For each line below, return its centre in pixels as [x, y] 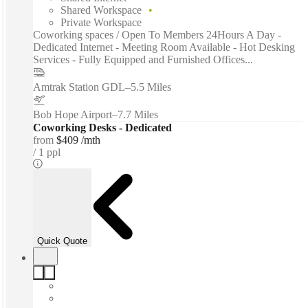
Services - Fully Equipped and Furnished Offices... [143, 59]
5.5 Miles [151, 87]
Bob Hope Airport [73, 114]
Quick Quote [62, 241]
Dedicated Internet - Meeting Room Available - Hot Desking [164, 47]
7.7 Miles [138, 114]
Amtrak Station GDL [79, 87]
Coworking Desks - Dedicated [102, 127]
